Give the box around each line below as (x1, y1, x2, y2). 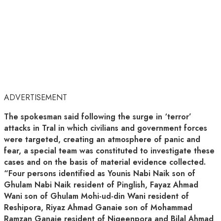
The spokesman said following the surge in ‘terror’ (4, 111, 191, 123)
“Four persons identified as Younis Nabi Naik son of (4, 168, 195, 180)
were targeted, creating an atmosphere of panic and (4, 134, 200, 146)
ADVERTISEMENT (4, 92, 67, 104)
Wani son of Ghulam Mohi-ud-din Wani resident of (4, 190, 189, 202)
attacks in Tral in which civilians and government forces (4, 122, 207, 134)
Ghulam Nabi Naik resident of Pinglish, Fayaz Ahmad (4, 179, 198, 191)
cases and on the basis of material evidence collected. (4, 156, 208, 168)
